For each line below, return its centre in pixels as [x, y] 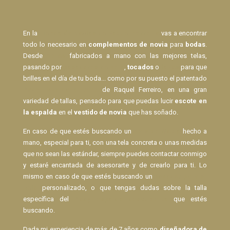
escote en [191, 101]
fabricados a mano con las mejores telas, [136, 56]
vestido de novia [100, 112]
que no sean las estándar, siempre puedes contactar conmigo [115, 154]
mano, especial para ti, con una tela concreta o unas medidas [115, 143]
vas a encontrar [183, 33]
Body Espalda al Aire [61, 90]
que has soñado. [152, 112]
